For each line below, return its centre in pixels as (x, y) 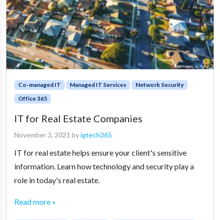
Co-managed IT (39, 84)
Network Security (159, 84)
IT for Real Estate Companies (78, 118)
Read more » (35, 201)
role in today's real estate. (57, 180)
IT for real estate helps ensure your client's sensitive (100, 152)
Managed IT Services (98, 84)
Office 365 (32, 98)
